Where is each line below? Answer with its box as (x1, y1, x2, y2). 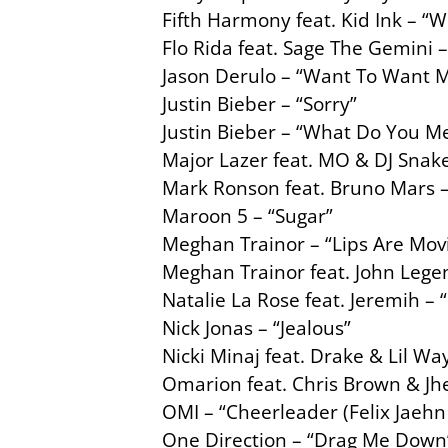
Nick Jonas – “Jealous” (162, 314, 351, 342)
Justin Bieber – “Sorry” (162, 90, 357, 118)
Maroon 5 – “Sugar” (162, 202, 333, 230)
